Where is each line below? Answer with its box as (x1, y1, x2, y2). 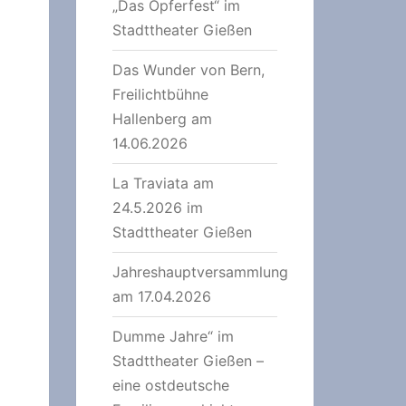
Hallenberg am (111, 109, 212, 128)
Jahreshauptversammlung (111, 262, 288, 281)
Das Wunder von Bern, (111, 60, 265, 79)
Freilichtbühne (111, 84, 208, 103)
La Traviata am (111, 173, 214, 192)
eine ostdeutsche (111, 375, 229, 394)
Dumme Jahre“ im (111, 326, 234, 345)
